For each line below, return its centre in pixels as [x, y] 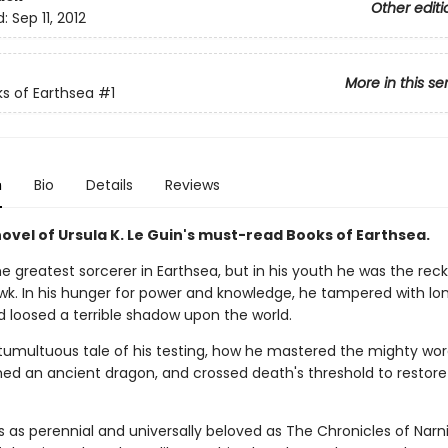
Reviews [192, 185]
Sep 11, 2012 [48, 18]
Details [109, 185]
